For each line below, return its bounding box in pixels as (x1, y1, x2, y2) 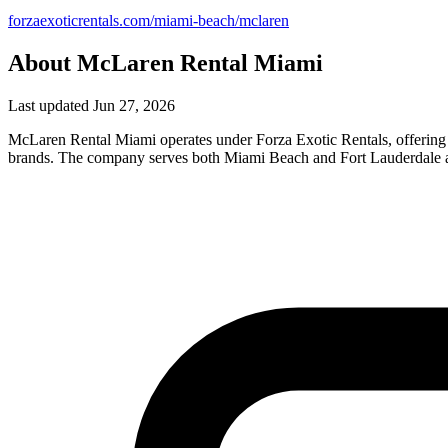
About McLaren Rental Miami (8, 49, 323, 76)
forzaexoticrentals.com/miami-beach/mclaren (8, 11, 289, 29)
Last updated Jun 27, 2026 (8, 96, 175, 114)
